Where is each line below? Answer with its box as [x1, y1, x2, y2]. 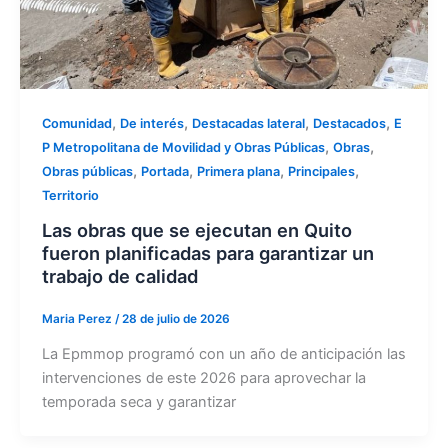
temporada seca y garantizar [41, 393, 236, 412]
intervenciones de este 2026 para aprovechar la [41, 369, 366, 388]
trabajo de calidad [41, 264, 198, 287]
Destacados [312, 115, 386, 131]
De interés [119, 115, 184, 131]
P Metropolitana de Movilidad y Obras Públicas [41, 139, 325, 155]
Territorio [41, 187, 99, 203]
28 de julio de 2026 [121, 312, 230, 327]
